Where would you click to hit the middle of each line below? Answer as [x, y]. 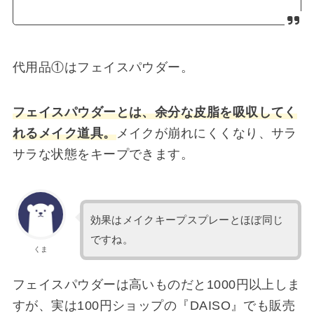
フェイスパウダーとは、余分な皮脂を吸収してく [155, 112]
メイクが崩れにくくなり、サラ [206, 134]
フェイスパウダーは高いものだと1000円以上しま [156, 285]
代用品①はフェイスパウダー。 [103, 67]
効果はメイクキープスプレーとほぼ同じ [187, 220]
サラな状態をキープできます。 [103, 155]
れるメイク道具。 [64, 134]
